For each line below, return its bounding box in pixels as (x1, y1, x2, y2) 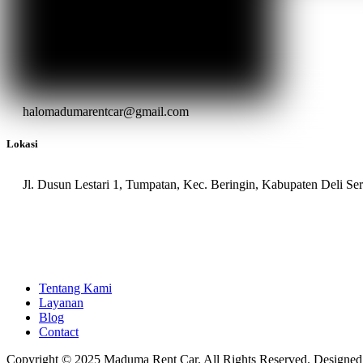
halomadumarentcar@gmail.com (23, 105, 189, 119)
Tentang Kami (39, 281, 112, 296)
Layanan (39, 296, 83, 310)
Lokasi (6, 137, 38, 150)
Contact (39, 325, 79, 340)
